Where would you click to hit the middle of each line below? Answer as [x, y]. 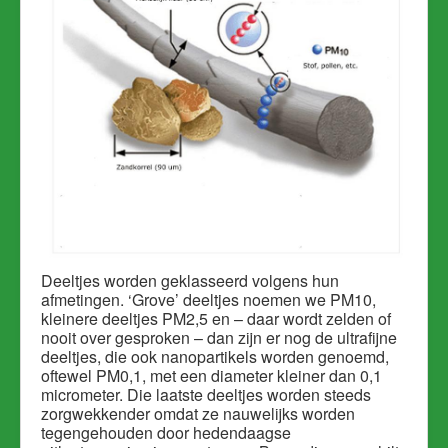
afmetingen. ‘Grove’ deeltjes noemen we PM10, [208, 300]
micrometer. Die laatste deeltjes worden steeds [206, 395]
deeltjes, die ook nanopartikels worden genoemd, [215, 357]
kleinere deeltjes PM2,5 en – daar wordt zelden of [216, 319]
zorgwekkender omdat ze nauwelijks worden [198, 414]
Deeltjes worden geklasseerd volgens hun [190, 281]
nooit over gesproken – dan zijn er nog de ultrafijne [219, 338]
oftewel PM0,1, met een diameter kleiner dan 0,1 [211, 376]
